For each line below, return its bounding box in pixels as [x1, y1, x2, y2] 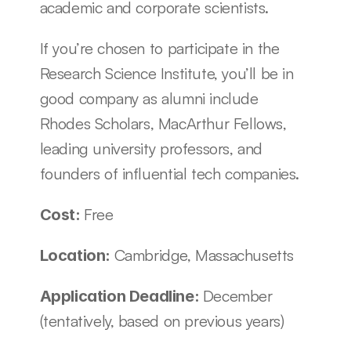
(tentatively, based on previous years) [39, 311, 284, 331]
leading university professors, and [39, 139, 262, 158]
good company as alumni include [39, 89, 259, 108]
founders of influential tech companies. [39, 164, 304, 183]
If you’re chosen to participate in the [39, 38, 280, 58]
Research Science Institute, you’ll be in [39, 63, 294, 83]
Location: [39, 246, 114, 265]
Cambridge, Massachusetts [114, 245, 294, 265]
